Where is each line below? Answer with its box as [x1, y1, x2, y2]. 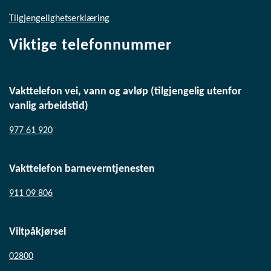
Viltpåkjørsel [9, 226, 66, 238]
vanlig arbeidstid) [9, 100, 88, 112]
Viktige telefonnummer [9, 37, 172, 54]
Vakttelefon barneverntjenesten [9, 163, 155, 175]
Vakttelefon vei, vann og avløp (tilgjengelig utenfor [9, 85, 241, 97]
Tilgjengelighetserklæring [9, 13, 109, 24]
